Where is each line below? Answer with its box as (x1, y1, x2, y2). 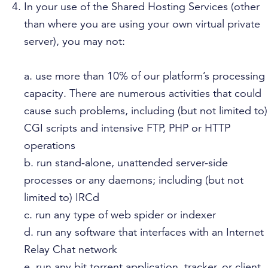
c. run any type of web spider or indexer (24, 208, 216, 221)
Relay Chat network (24, 243, 117, 256)
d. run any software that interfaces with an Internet (24, 226, 264, 239)
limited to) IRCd (24, 191, 99, 204)
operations (24, 139, 75, 152)
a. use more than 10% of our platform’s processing (24, 69, 265, 83)
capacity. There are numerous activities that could (24, 87, 261, 100)
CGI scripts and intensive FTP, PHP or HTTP (24, 121, 230, 135)
